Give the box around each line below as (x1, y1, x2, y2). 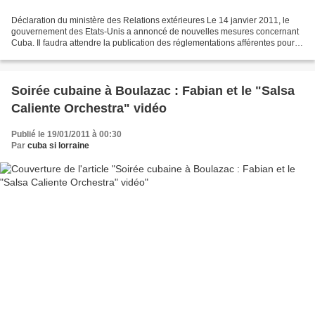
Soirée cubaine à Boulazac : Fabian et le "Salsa (11, 84, 295, 98)
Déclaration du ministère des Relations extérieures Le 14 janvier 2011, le (11, 15, 290, 26)
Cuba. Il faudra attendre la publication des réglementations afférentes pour (11, 38, 295, 49)
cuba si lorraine (27, 141, 89, 151)
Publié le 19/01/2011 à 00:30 (11, 129, 122, 140)
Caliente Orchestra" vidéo (11, 101, 167, 116)
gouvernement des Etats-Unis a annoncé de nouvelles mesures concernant (11, 27, 299, 37)
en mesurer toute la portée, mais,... (11, 49, 143, 60)
